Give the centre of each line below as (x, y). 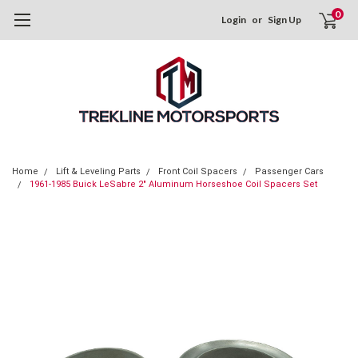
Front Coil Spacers (198, 171)
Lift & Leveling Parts (98, 171)
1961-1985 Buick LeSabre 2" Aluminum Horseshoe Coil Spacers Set (173, 184)
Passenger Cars (289, 171)
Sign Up (285, 20)
